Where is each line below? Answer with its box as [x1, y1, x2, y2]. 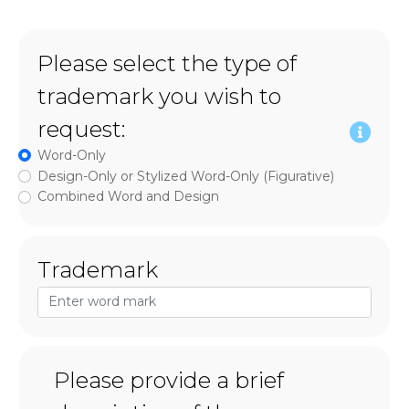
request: [37, 115, 125, 142]
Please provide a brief [53, 367, 284, 394]
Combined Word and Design [37, 188, 219, 205]
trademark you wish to [37, 82, 281, 110]
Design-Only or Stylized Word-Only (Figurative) [37, 167, 334, 184]
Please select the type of [37, 49, 297, 77]
